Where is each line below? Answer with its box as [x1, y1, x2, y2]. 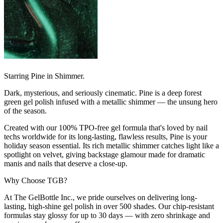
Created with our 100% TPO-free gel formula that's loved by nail [4, 123, 208, 132]
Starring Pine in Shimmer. [4, 71, 85, 80]
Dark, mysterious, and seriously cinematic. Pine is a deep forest [4, 88, 202, 97]
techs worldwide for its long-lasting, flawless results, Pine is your [4, 132, 207, 141]
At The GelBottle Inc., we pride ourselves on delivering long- [4, 193, 197, 202]
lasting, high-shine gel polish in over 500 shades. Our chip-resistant [4, 202, 214, 211]
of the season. [4, 106, 47, 115]
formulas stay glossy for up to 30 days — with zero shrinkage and [4, 211, 210, 220]
